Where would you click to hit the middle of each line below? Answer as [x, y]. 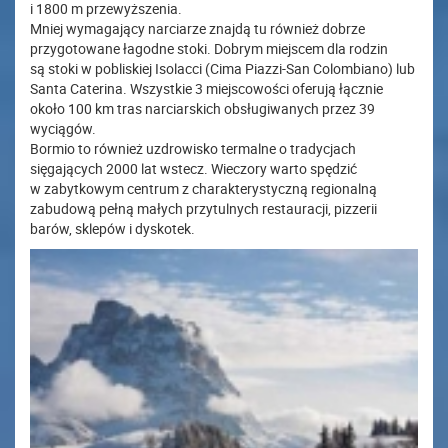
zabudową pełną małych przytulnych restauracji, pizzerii [203, 209]
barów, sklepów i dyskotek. [112, 229]
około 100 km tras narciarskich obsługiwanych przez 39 [202, 109]
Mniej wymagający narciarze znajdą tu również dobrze [197, 29]
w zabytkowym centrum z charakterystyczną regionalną [203, 189]
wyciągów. [63, 129]
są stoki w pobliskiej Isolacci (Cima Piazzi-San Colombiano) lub [222, 69]
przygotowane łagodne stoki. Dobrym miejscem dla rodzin [209, 49]
